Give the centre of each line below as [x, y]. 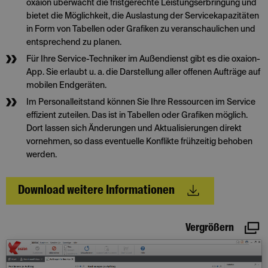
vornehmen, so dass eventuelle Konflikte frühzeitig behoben [139, 142]
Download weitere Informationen [96, 191]
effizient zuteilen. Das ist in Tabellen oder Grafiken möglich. [137, 115]
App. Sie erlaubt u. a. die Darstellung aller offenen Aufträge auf [143, 72]
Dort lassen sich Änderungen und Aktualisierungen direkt [134, 129]
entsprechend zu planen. [74, 42]
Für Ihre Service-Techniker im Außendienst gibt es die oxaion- [143, 59]
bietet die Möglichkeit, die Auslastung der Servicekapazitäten [143, 16]
